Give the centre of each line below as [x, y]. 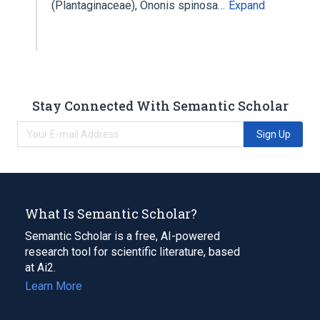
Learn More [54, 286]
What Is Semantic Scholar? [111, 213]
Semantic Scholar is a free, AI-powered [122, 236]
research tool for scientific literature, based [132, 251]
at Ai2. [40, 267]
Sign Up [273, 134]
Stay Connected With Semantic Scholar [160, 105]
